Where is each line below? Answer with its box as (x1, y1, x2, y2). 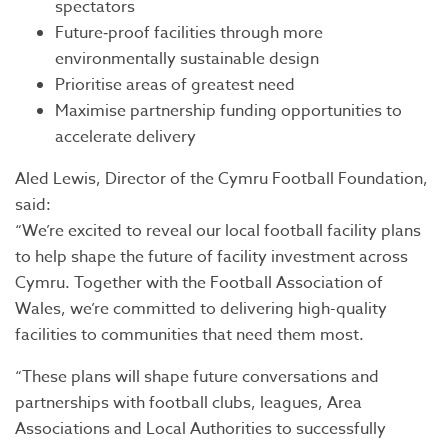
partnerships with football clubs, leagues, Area (15, 390, 362, 415)
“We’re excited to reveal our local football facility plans (15, 218, 421, 243)
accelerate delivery (55, 124, 196, 149)
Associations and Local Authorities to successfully (15, 416, 386, 441)
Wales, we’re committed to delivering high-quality (15, 296, 387, 321)
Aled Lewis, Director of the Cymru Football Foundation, (15, 166, 428, 191)
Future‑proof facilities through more (55, 20, 323, 45)
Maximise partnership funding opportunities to (55, 98, 402, 123)
